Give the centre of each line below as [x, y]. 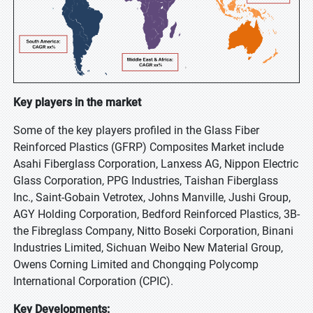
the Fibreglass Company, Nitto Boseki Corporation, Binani [153, 231]
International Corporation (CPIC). [93, 281]
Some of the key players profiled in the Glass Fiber [136, 130]
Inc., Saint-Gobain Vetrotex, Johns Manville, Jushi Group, [152, 197]
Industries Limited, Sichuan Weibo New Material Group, [148, 248]
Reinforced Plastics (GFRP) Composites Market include [148, 147]
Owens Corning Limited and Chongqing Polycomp [136, 264]
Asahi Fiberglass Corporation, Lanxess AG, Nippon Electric [156, 164]
